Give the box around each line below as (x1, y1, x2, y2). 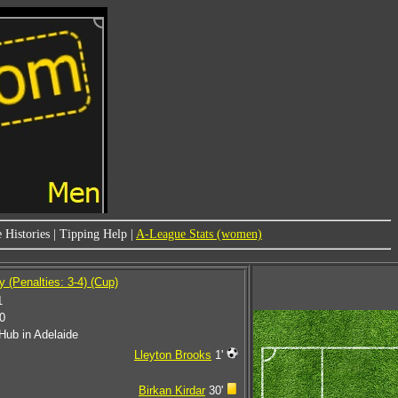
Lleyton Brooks (134, 348, 211, 362)
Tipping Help (60, 227, 127, 241)
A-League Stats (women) (136, 227, 262, 241)
